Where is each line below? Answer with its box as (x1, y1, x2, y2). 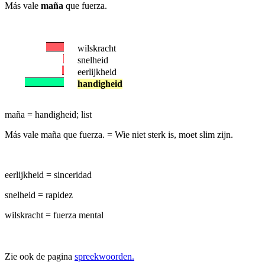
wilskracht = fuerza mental (5, 210, 104, 220)
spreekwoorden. (75, 251, 134, 261)
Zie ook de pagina (5, 251, 75, 261)
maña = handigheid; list (5, 109, 92, 119)
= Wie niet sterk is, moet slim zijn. (107, 130, 233, 140)
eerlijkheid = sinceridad (5, 170, 92, 180)
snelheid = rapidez (5, 190, 73, 200)
